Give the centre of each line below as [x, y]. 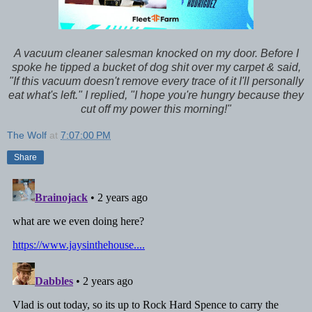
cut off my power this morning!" [156, 109]
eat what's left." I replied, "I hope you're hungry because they [156, 95]
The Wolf [27, 135]
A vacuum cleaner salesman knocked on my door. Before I [156, 53]
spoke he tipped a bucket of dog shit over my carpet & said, [156, 67]
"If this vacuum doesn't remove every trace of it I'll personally [156, 81]
